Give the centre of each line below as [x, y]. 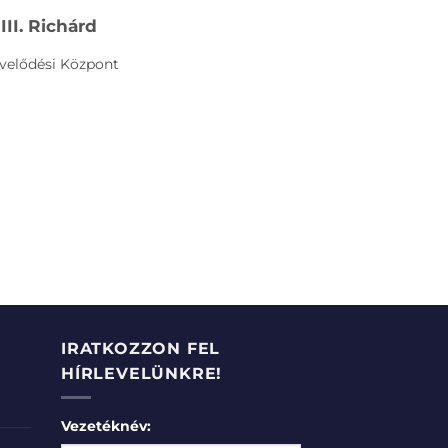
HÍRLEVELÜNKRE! [142, 373]
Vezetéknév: [106, 426]
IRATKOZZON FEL [141, 348]
